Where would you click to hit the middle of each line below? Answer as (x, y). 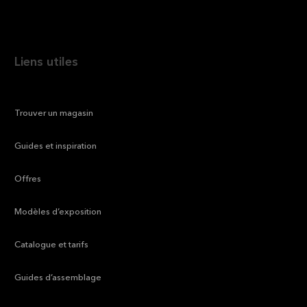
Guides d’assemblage (58, 278)
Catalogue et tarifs (52, 245)
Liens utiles (47, 62)
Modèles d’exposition (58, 212)
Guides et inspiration (56, 146)
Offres (28, 179)
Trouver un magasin (54, 113)
